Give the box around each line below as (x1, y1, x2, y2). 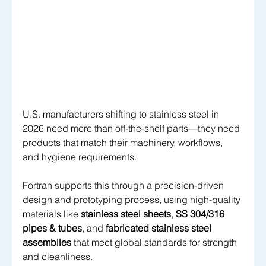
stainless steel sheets (81, 208, 171, 220)
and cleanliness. (23, 251, 93, 263)
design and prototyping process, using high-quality (23, 194, 243, 206)
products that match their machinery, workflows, (23, 137, 225, 149)
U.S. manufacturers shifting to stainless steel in (23, 108, 221, 121)
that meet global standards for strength (71, 236, 239, 249)
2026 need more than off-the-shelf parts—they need (23, 122, 242, 135)
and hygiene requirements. (23, 151, 139, 163)
